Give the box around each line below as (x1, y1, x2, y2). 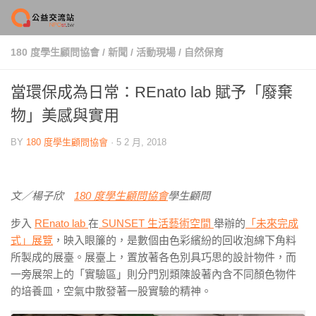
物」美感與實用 (11, 107, 119, 124)
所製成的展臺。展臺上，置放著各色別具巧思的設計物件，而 (11, 251, 296, 263)
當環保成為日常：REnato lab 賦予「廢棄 (11, 83, 293, 101)
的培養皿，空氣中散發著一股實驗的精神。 (11, 285, 212, 297)
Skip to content (19, 13, 100, 25)
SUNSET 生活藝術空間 (102, 217, 214, 229)
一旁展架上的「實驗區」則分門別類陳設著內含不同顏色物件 (11, 268, 296, 280)
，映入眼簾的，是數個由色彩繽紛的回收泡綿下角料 (53, 234, 296, 246)
